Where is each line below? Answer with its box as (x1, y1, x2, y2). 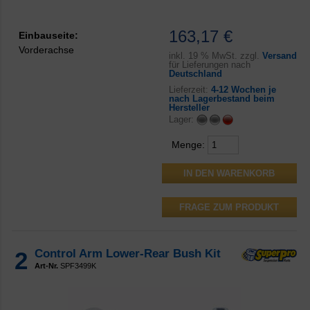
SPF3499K (58, 262, 96, 271)
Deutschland (168, 69, 222, 80)
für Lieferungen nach (168, 60, 250, 71)
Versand (262, 51, 297, 62)
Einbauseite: (19, 30, 78, 41)
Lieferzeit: (168, 84, 211, 95)
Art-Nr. (35, 262, 58, 271)
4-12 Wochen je (210, 84, 276, 95)
